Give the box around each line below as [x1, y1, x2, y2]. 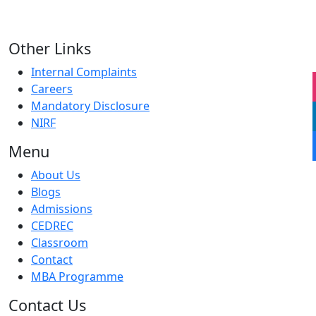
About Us [31, 167, 80, 183]
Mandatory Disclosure [31, 98, 150, 114]
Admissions [31, 201, 92, 217]
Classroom [31, 235, 88, 251]
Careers [31, 81, 73, 97]
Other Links [8, 38, 91, 59]
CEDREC [31, 218, 73, 234]
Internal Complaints [31, 64, 137, 80]
